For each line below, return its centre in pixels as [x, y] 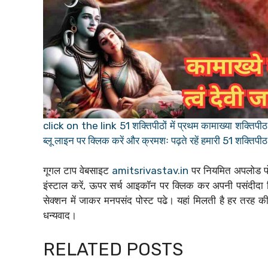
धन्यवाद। [60, 216]
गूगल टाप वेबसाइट [77, 171]
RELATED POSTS [113, 249]
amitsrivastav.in [150, 171]
